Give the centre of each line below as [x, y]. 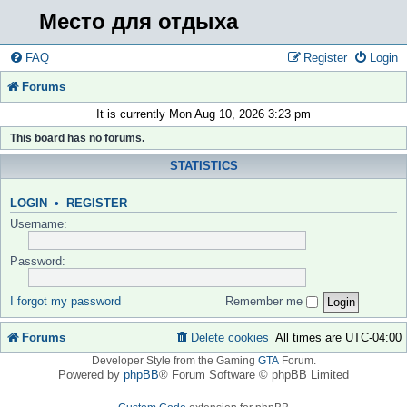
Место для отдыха [139, 21]
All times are [310, 338]
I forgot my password [65, 301]
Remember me [266, 301]
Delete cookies [230, 338]
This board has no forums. [77, 138]
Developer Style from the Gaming [174, 361]
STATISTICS [203, 166]
